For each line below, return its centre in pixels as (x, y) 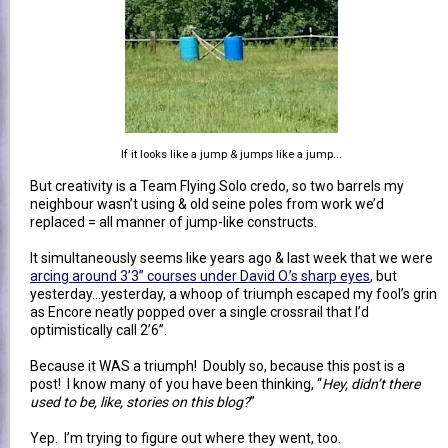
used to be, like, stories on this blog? (140, 401)
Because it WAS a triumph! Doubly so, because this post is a (217, 365)
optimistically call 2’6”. (98, 329)
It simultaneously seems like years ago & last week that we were (231, 257)
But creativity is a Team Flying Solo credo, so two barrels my (217, 185)
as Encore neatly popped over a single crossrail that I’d (199, 311)
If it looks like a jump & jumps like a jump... (231, 154)
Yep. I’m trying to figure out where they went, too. (185, 437)
